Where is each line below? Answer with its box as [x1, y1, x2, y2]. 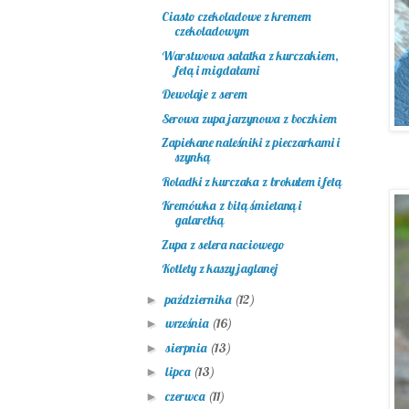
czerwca [164, 387, 208, 404]
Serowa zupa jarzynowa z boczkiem [161, 110, 337, 127]
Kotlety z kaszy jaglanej [161, 260, 278, 278]
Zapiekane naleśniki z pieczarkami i [161, 134, 340, 152]
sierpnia [164, 339, 210, 356]
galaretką [174, 212, 224, 229]
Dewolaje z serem [161, 86, 247, 103]
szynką [174, 149, 210, 166]
